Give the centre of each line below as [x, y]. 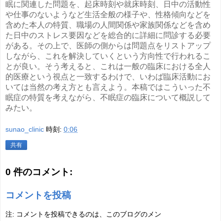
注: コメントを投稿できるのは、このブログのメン [83, 214]
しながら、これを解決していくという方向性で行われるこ [108, 56]
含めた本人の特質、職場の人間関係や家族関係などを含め [108, 25]
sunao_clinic [25, 129]
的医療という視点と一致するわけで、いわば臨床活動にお [108, 76]
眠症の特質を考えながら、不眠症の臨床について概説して [108, 97]
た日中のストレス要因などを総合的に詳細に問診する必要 [108, 35]
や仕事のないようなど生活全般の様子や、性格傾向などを [108, 14]
